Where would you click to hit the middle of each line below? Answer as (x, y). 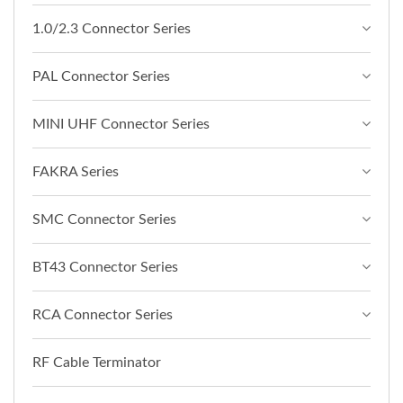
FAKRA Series (76, 171)
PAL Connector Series (101, 76)
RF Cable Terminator (97, 362)
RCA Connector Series (103, 314)
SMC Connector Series (104, 219)
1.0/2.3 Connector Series (112, 28)
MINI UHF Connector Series (121, 124)
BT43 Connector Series (105, 267)
